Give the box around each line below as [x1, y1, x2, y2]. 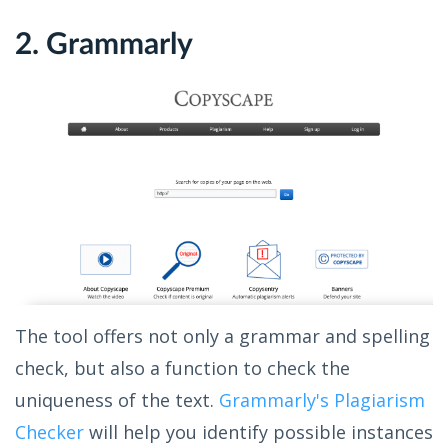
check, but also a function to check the [15, 356, 350, 381]
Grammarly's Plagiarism [219, 388, 425, 413]
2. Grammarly [15, 30, 193, 61]
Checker [15, 420, 84, 445]
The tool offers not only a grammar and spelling [15, 324, 430, 349]
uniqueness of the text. [15, 388, 219, 413]
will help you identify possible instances [84, 420, 433, 445]
